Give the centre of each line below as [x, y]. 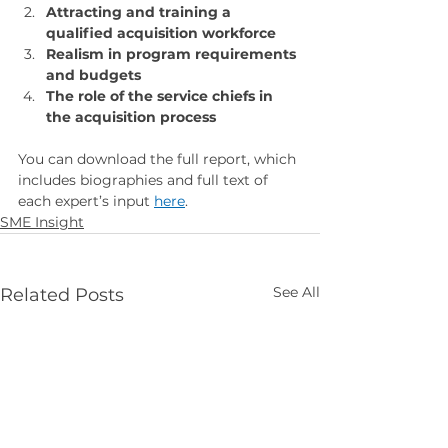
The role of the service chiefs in [161, 95]
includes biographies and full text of [145, 179]
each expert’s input [86, 200]
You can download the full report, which [159, 158]
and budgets [93, 74]
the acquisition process [131, 116]
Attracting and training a [140, 11]
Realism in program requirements [173, 53]
